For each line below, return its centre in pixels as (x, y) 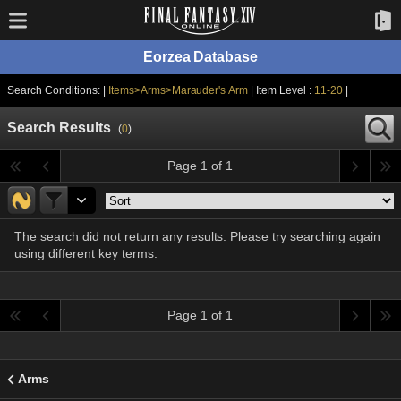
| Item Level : (286, 90)
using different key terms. (86, 253)
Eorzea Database (200, 57)
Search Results (59, 128)
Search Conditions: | (58, 90)
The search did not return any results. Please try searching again (198, 236)
